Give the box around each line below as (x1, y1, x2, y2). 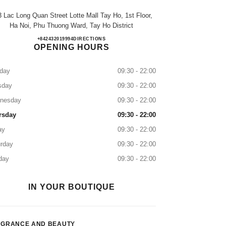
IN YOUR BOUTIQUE (28, 183, 115, 191)
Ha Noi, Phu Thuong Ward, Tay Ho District (10, 22, 133, 29)
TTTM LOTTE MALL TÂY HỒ (89, 35, 197, 44)
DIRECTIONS (73, 36, 106, 41)
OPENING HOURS (33, 43, 109, 51)
